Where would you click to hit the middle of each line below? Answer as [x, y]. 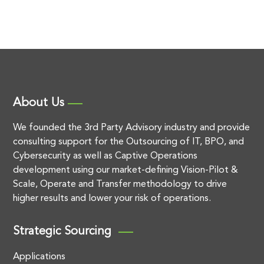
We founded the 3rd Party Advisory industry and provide [132, 128]
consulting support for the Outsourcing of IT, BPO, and [129, 142]
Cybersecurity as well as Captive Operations [105, 156]
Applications [39, 257]
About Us [39, 103]
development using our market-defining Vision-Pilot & [126, 170]
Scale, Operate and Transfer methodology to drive [120, 184]
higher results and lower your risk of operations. [112, 198]
